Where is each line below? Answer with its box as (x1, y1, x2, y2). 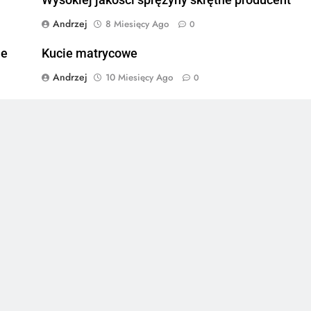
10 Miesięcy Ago (105, 70, 173, 84)
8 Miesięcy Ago (105, 17, 169, 31)
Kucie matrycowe (41, 46, 137, 60)
